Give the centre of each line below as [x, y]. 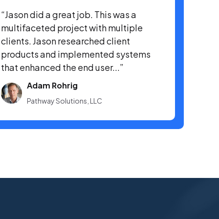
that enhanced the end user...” [62, 67]
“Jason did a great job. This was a [69, 14]
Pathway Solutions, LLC [65, 101]
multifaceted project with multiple [72, 28]
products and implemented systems [76, 54]
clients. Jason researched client [66, 41]
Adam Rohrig [52, 85]
